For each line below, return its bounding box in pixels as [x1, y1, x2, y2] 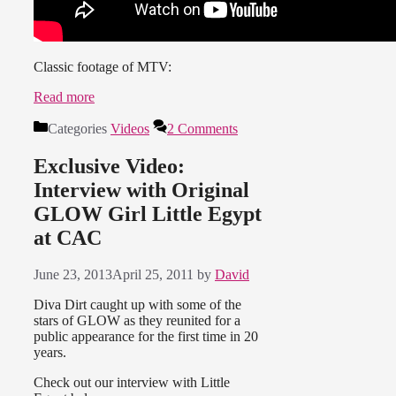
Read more [34, 88, 95, 104]
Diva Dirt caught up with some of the [34, 297, 241, 313]
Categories [48, 120, 110, 136]
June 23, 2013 [34, 267, 112, 283]
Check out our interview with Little [34, 375, 230, 391]
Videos [110, 120, 149, 136]
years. [34, 345, 66, 361]
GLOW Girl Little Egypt [34, 202, 262, 225]
